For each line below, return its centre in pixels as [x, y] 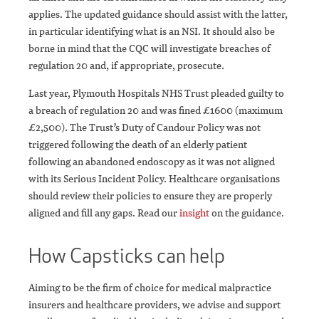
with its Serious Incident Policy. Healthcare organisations [154, 179]
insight [194, 213]
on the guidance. [247, 213]
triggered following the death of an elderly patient [138, 145]
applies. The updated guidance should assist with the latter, [158, 14]
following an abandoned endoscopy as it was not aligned [152, 162]
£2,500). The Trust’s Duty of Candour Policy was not [145, 127]
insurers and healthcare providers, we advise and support [155, 305]
